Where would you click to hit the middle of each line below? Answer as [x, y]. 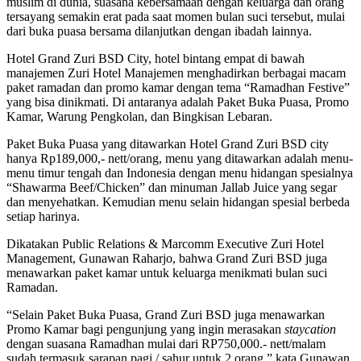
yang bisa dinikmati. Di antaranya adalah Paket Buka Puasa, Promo [178, 102]
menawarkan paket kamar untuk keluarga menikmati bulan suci [167, 272]
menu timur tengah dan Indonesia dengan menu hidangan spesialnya [180, 172]
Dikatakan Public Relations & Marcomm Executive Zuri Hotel [165, 243]
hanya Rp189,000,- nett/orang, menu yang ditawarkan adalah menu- [180, 158]
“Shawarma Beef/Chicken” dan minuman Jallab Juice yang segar [172, 187]
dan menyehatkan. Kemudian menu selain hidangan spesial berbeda [178, 201]
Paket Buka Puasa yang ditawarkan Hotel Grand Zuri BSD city [168, 143]
